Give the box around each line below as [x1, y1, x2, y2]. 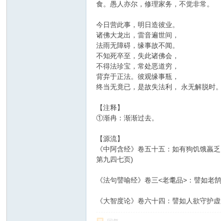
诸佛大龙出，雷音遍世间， [96, 31, 180, 39]
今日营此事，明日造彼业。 [96, 21, 180, 29]
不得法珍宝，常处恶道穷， [96, 62, 180, 71]
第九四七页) [96, 155, 134, 164]
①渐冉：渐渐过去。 [96, 114, 159, 122]
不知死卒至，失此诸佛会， [96, 52, 180, 60]
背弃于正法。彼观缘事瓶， [96, 73, 180, 81]
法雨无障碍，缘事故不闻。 [96, 41, 180, 50]
